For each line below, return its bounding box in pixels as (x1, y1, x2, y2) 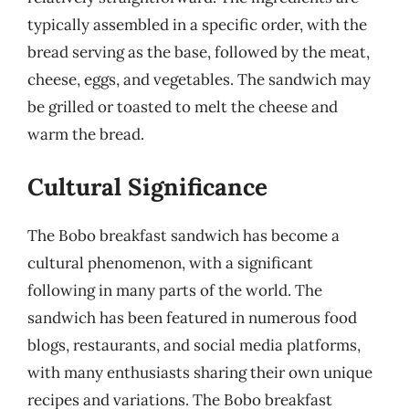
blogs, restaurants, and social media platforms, (27, 335, 361, 355)
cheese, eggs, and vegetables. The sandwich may (27, 68, 371, 89)
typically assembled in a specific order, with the (27, 14, 367, 35)
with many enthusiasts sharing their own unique (27, 362, 372, 383)
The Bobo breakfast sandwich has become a (27, 225, 340, 246)
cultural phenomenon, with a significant (27, 253, 313, 273)
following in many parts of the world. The (27, 280, 322, 300)
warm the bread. (27, 123, 144, 144)
